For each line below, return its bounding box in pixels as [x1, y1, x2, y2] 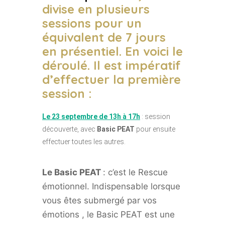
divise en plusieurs [42, 2, 150, 17]
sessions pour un [42, 16, 142, 31]
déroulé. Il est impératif [42, 58, 181, 73]
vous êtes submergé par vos [42, 195, 157, 205]
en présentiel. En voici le [42, 44, 183, 59]
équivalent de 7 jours [42, 30, 166, 45]
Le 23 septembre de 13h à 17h [42, 113, 140, 121]
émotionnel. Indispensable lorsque [42, 181, 180, 191]
